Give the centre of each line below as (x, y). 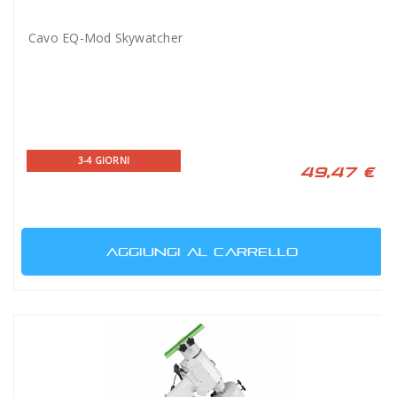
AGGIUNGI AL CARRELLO (202, 251)
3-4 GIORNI (104, 160)
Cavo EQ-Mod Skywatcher (106, 37)
